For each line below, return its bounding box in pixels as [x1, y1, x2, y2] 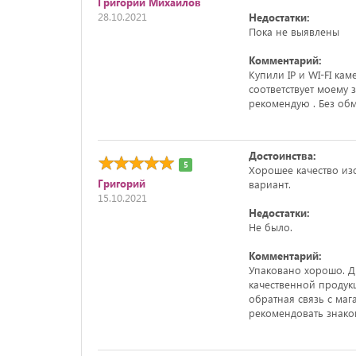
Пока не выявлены [248, 25, 339, 38]
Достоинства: [248, 149, 316, 162]
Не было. [248, 220, 292, 234]
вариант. [248, 177, 291, 191]
